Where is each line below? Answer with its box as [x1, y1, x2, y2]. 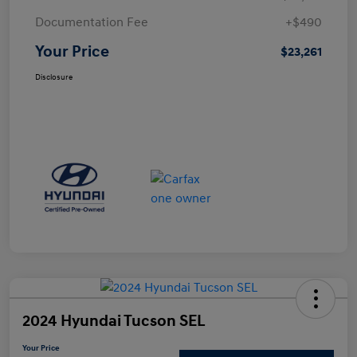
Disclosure [35, 72, 73, 82]
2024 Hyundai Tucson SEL [22, 311, 206, 331]
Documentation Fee [35, 14, 148, 30]
